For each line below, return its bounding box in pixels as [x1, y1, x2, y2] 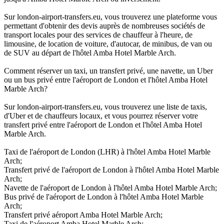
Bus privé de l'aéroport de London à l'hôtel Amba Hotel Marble [4, 192, 203, 201]
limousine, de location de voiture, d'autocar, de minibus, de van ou [4, 39, 212, 48]
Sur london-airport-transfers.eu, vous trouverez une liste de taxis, [4, 102, 207, 111]
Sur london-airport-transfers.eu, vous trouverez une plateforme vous [4, 12, 217, 21]
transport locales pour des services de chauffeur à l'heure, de [4, 30, 192, 39]
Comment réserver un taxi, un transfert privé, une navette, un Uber [4, 66, 213, 75]
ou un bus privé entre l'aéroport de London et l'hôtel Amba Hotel [4, 75, 207, 84]
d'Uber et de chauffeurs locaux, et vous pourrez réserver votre [4, 111, 198, 120]
